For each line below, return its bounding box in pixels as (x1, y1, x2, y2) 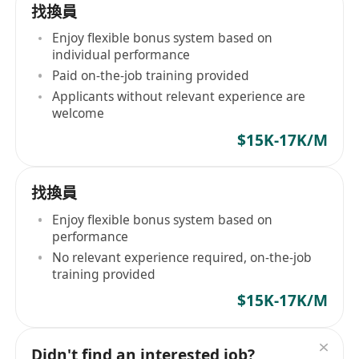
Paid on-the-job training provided (52, 67, 250, 85)
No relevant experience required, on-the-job (52, 248, 313, 266)
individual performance (52, 46, 191, 64)
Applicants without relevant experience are (52, 87, 306, 106)
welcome (52, 104, 105, 123)
